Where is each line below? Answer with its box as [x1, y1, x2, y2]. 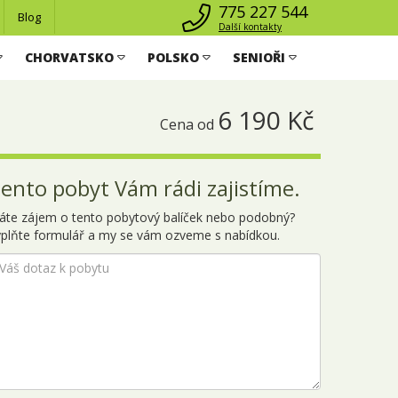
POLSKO [147, 49, 199, 66]
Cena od [160, 115, 218, 134]
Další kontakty [219, 20, 282, 33]
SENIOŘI [232, 49, 285, 66]
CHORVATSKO [24, 49, 114, 66]
